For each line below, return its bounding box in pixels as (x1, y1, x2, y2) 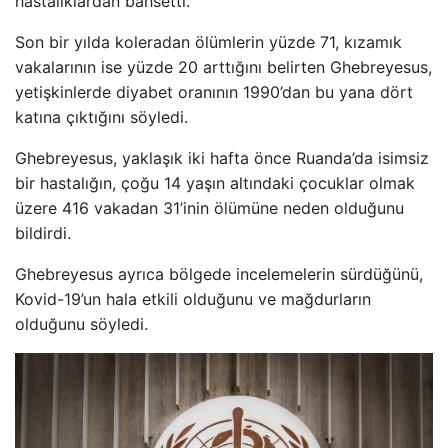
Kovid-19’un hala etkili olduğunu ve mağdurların (15, 288, 371, 309)
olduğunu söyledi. (15, 313, 148, 334)
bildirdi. (15, 222, 71, 243)
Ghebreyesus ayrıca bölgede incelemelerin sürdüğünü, (15, 263, 423, 284)
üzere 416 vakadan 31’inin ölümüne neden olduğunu (15, 197, 404, 218)
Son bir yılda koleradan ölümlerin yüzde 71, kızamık (15, 31, 402, 52)
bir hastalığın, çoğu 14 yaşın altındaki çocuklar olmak (15, 172, 415, 193)
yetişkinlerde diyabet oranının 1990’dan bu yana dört (15, 81, 413, 102)
